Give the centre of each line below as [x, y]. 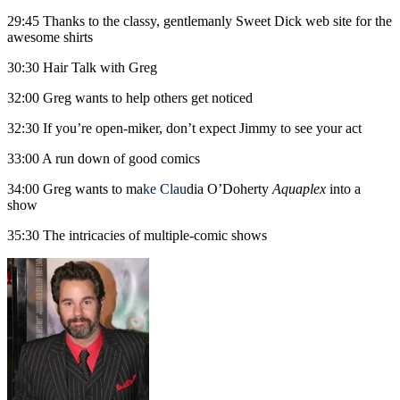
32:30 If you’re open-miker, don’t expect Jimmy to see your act [184, 129]
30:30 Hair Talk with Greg [82, 68]
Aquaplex [299, 189]
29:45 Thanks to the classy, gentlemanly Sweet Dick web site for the [200, 21]
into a [343, 189]
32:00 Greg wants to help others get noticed [130, 98]
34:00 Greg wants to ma [75, 189]
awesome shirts [50, 37]
